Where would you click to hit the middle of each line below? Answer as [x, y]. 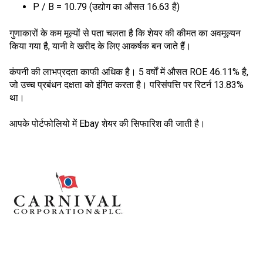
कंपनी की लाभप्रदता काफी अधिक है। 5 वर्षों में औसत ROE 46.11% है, [129, 72]
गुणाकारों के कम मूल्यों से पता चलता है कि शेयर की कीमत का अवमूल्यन [125, 33]
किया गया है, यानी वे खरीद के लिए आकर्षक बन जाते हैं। [100, 46]
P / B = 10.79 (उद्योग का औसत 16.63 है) [106, 7]
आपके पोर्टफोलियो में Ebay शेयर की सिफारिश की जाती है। [107, 124]
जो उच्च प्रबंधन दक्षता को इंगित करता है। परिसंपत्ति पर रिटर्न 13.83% [127, 85]
